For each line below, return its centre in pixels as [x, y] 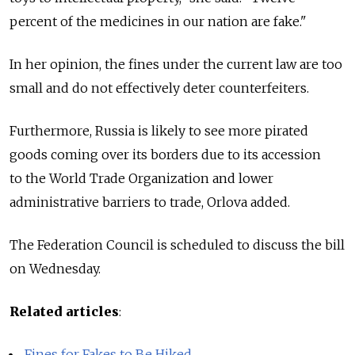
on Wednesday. [55, 269]
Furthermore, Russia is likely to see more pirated [159, 131]
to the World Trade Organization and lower [141, 178]
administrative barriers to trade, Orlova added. [150, 202]
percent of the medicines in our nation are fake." [158, 21]
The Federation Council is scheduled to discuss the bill [177, 245]
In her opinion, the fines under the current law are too [176, 64]
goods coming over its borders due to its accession [165, 155]
